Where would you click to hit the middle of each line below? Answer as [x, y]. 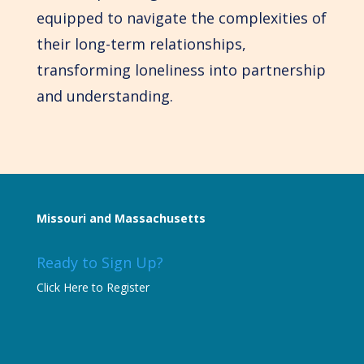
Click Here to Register [93, 287]
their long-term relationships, [141, 43]
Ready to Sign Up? [100, 262]
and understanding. [104, 95]
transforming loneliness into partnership [181, 69]
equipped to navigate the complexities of [181, 17]
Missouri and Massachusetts [121, 218]
